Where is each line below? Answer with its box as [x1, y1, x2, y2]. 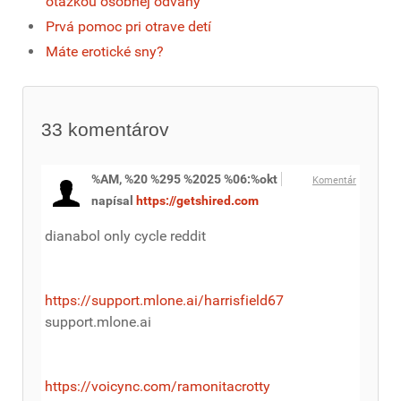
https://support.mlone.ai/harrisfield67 [45, 291, 284, 309]
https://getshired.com [136, 192, 259, 208]
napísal [91, 192, 136, 208]
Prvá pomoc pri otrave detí [46, 17, 211, 35]
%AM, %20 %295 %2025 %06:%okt [91, 171, 277, 186]
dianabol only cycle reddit [45, 226, 206, 244]
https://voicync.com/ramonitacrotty [45, 377, 270, 395]
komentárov [63, 118, 169, 140]
